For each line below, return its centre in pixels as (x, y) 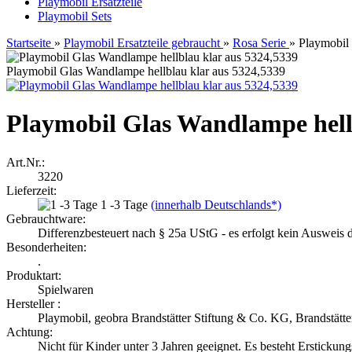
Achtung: (29, 332)
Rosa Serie (259, 43)
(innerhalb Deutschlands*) (216, 204)
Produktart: (34, 275)
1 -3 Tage (126, 204)
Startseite (29, 43)
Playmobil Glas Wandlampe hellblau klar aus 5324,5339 (146, 71)
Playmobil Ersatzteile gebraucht (142, 43)
